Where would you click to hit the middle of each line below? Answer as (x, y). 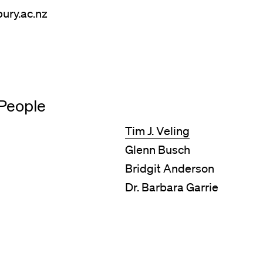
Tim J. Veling (158, 131)
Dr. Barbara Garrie (172, 188)
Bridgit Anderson (170, 169)
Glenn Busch (158, 149)
